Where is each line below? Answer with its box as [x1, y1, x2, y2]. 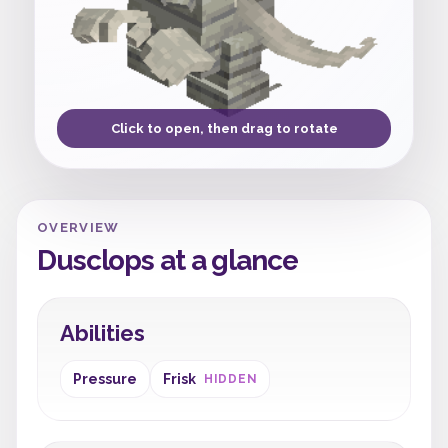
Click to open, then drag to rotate [110, 121, 338, 136]
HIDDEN [204, 372, 258, 386]
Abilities [60, 320, 145, 346]
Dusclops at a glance [37, 244, 298, 277]
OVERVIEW [37, 220, 120, 235]
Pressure [73, 371, 137, 387]
